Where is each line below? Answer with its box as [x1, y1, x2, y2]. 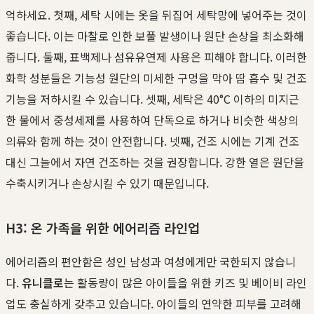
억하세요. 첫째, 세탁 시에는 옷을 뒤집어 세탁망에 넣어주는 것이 [6, 6, 307, 23]
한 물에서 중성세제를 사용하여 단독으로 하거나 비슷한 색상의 [6, 111, 299, 128]
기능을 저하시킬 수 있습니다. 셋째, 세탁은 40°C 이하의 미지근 [6, 90, 299, 107]
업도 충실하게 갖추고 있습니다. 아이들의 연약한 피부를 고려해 [6, 294, 301, 312]
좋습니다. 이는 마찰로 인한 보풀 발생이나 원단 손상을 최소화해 [6, 27, 304, 44]
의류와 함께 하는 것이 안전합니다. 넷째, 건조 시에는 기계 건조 [6, 132, 299, 149]
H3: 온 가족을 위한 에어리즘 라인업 [6, 218, 200, 237]
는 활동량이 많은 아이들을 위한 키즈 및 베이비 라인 [64, 273, 307, 291]
